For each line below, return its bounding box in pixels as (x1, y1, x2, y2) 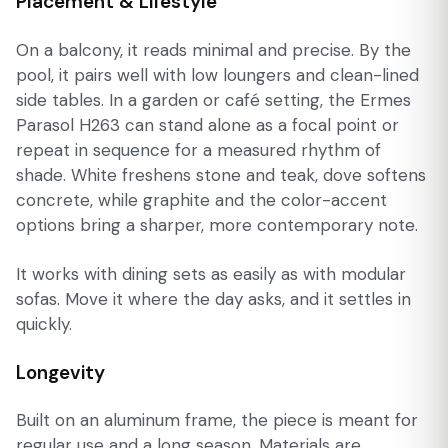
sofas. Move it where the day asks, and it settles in (16, 287, 411, 310)
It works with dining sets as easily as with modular (16, 262, 406, 285)
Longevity (16, 359, 105, 385)
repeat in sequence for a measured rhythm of (16, 138, 381, 161)
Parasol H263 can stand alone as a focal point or (16, 113, 399, 136)
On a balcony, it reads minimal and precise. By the (16, 38, 411, 61)
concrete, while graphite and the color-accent (16, 188, 387, 211)
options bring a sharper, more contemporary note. (16, 213, 418, 236)
